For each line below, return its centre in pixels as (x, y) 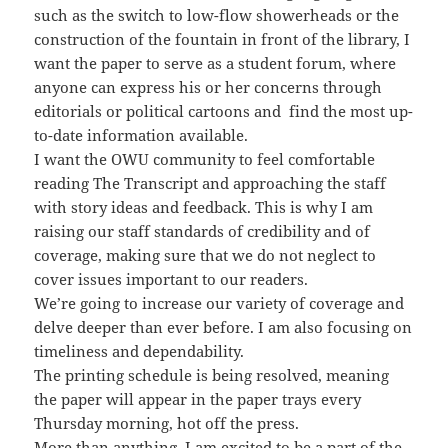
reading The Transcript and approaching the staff (210, 183)
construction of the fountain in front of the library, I (222, 39)
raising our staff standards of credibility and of (202, 231)
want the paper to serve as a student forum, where (215, 63)
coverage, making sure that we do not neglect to (205, 255)
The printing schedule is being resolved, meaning (212, 375)
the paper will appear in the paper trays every (198, 399)
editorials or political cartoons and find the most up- (224, 111)
